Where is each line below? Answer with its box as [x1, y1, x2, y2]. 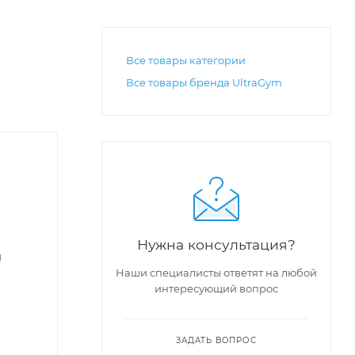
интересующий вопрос [155, 282, 278, 295]
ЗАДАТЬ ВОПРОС [176, 335, 257, 345]
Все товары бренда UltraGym [126, 76, 282, 89]
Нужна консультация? [137, 236, 296, 253]
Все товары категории [126, 54, 246, 67]
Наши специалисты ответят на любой [116, 266, 317, 279]
